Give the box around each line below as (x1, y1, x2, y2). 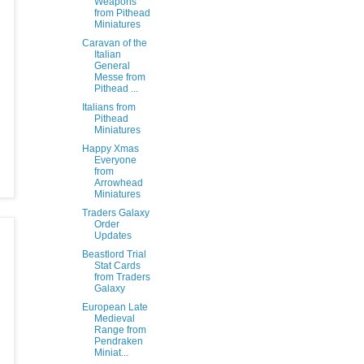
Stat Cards (93, 260, 141, 271)
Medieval (93, 313, 135, 324)
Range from (93, 324, 146, 336)
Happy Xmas (81, 143, 139, 154)
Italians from (81, 102, 136, 113)
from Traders (93, 271, 150, 283)
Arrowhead (93, 177, 143, 188)
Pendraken (93, 336, 143, 347)
